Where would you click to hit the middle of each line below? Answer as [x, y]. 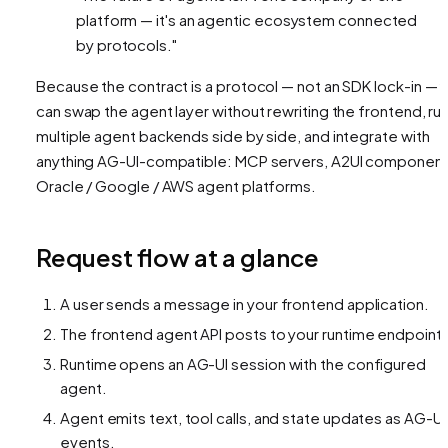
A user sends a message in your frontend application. [244, 304]
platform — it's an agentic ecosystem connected [247, 20]
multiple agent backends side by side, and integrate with [233, 136]
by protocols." [126, 45]
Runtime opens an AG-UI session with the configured [243, 364]
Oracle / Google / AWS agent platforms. [176, 186]
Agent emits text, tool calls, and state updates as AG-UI [253, 418]
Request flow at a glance [177, 257]
